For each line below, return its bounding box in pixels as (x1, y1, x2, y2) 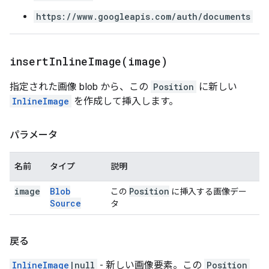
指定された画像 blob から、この (10, 81, 151, 92)
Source (50, 198, 81, 209)
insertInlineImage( (10, 54, 128, 68)
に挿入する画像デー (169, 187, 247, 196)
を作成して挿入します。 (71, 95, 178, 107)
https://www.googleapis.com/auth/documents (36, 11, 250, 22)
